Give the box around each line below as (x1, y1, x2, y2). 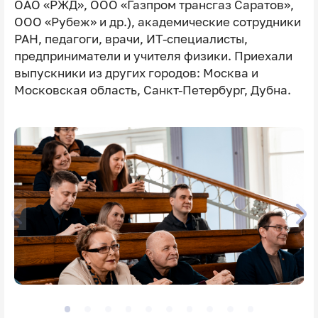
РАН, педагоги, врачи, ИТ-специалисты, (13, 32, 248, 47)
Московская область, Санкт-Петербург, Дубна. (13, 83, 291, 98)
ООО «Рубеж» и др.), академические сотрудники (13, 15, 301, 30)
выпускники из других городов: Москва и (13, 66, 258, 81)
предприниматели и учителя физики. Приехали (13, 49, 292, 64)
